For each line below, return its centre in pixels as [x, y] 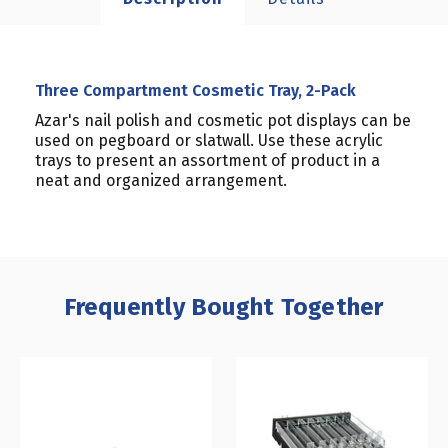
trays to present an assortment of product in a [207, 160]
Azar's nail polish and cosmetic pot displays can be [223, 120]
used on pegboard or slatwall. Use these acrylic [209, 140]
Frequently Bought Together [224, 307]
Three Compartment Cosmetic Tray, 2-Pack [195, 90]
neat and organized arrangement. [161, 180]
